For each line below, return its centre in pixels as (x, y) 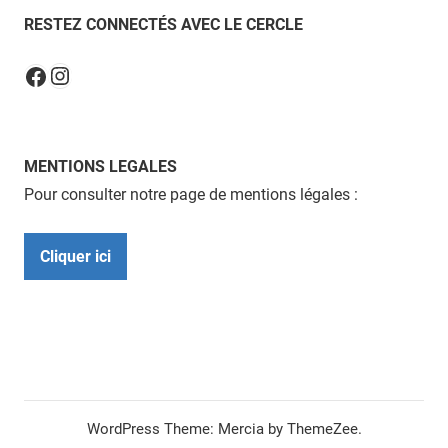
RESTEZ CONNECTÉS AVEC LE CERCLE (163, 25)
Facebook (75, 75)
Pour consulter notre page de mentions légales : (191, 195)
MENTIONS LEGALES (100, 167)
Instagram (101, 74)
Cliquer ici (75, 256)
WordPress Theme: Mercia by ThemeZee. (224, 429)
